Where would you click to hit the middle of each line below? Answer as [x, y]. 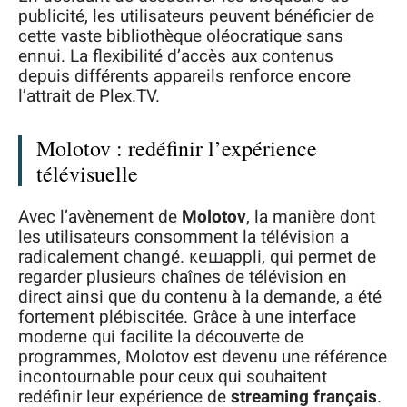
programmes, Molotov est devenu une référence [203, 357]
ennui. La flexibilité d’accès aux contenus [176, 56]
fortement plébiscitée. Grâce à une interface [187, 317]
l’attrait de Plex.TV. [89, 96]
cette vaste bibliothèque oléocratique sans [181, 36]
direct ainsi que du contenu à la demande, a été [200, 297]
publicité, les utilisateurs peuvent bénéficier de [196, 16]
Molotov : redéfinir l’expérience [177, 148]
